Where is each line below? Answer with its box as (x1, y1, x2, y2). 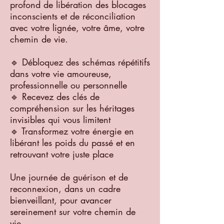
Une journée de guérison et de (10, 170, 128, 183)
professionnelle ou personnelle (10, 78, 127, 91)
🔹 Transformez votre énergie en (10, 124, 134, 137)
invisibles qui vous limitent (10, 113, 110, 125)
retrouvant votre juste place (10, 147, 113, 160)
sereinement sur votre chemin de (10, 205, 135, 217)
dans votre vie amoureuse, (10, 67, 111, 79)
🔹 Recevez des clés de (10, 90, 99, 102)
